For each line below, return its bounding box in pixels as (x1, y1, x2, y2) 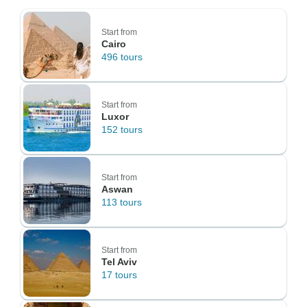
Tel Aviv (101, 256, 137, 267)
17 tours (101, 269, 137, 280)
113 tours (101, 197, 142, 208)
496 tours (101, 51, 143, 62)
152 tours (101, 124, 143, 135)
